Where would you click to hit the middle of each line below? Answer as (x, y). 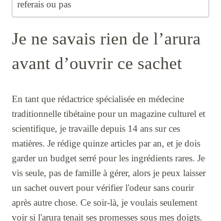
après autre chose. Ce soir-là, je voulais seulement (105, 203)
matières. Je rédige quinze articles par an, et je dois (106, 144)
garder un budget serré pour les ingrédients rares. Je (108, 158)
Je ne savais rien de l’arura (106, 39)
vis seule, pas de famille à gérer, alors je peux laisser (109, 173)
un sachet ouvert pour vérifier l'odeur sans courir (103, 188)
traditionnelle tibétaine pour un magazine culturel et (109, 114)
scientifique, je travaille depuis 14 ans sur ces (96, 129)
